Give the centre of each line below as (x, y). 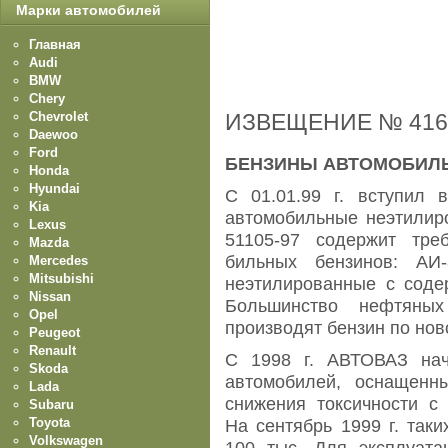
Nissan (50, 296)
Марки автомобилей (88, 10)
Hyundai (54, 188)
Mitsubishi (61, 278)
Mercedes (58, 260)
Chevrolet (58, 116)
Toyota (49, 422)
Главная (55, 44)
